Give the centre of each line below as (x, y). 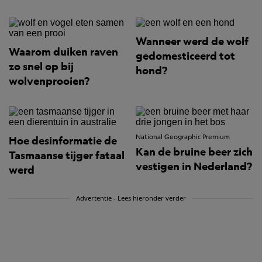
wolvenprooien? (49, 81)
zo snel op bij (41, 67)
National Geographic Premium (183, 137)
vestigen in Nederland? (194, 167)
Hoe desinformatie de (63, 141)
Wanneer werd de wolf (192, 42)
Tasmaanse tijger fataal (67, 156)
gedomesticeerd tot (185, 56)
